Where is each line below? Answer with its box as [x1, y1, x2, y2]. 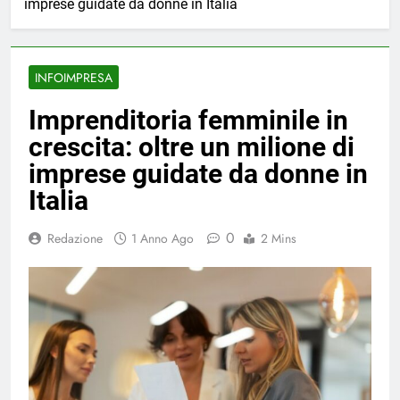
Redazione [47, 229, 103, 248]
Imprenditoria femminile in [29, 104, 348, 137]
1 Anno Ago [131, 229, 194, 248]
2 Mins [261, 229, 296, 248]
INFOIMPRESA [35, 69, 112, 87]
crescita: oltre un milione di [29, 131, 354, 163]
